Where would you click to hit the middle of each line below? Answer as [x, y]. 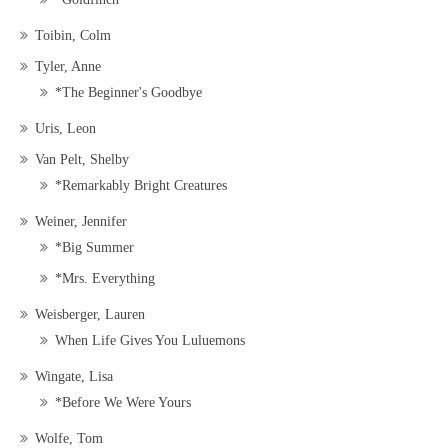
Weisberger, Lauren [90, 315]
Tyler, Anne [68, 67]
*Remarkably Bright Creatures [141, 186]
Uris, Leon [65, 129]
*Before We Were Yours [123, 403]
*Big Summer [94, 248]
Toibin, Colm [73, 36]
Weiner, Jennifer [81, 222]
